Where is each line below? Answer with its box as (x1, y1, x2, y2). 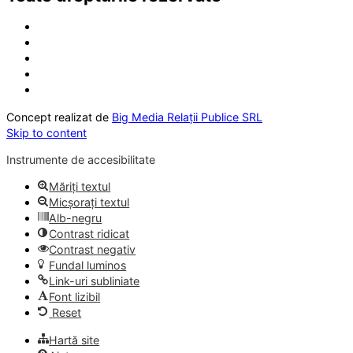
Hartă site (49, 333, 100, 347)
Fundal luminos (49, 258, 127, 273)
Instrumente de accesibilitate (6, 153, 155, 167)
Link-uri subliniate (49, 274, 140, 288)
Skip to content (6, 125, 87, 139)
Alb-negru (49, 211, 102, 225)
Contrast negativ (49, 243, 136, 257)
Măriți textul (49, 180, 111, 194)
